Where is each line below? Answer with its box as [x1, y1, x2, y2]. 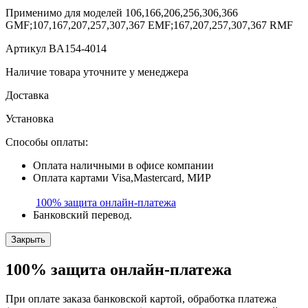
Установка [5, 112, 54, 124]
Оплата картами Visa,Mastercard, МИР [33, 171, 211, 184]
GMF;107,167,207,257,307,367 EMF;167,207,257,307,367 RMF [5, 19, 293, 31]
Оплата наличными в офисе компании [33, 159, 214, 171]
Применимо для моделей [5, 6, 122, 19]
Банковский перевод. [33, 208, 132, 221]
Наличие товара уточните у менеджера [5, 65, 188, 78]
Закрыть [11, 234, 45, 245]
